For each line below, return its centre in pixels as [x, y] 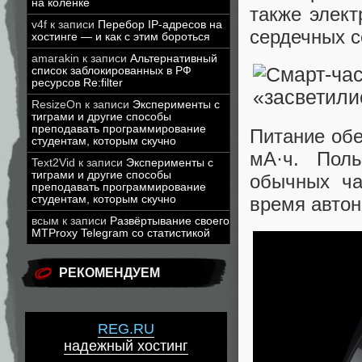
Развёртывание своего [170, 221]
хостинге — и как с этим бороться [121, 37]
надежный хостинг [126, 346]
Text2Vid [53, 163]
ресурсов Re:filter [77, 83]
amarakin [55, 59]
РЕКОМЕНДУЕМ [109, 273]
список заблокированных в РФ [112, 71]
